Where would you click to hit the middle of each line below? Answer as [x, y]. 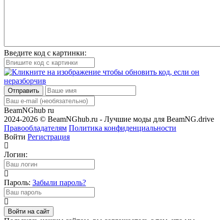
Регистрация [49, 137]
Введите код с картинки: [45, 53]
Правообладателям [35, 128]
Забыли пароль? [59, 183]
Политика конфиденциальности [123, 128]
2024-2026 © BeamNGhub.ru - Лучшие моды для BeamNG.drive [109, 119]
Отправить [24, 91]
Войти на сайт [29, 212]
